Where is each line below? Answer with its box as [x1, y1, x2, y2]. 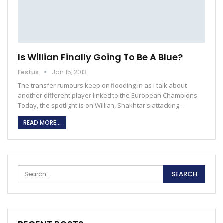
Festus [18, 67, 40, 76]
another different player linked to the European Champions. [18, 90, 199, 100]
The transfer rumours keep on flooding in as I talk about [18, 80, 187, 90]
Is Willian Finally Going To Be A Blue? [18, 50, 183, 63]
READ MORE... [23, 118, 61, 127]
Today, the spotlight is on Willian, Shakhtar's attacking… [18, 100, 185, 110]
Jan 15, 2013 [52, 67, 87, 76]
